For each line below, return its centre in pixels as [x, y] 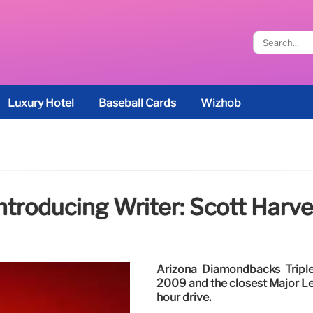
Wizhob [221, 103]
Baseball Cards [137, 103]
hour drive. [183, 298]
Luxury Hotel [41, 103]
